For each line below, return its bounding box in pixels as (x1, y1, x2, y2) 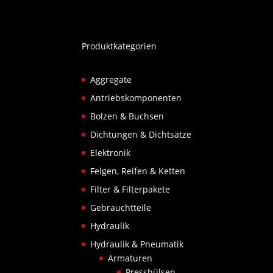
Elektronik (90, 147, 131, 159)
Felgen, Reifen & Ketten (90, 165, 186, 177)
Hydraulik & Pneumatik (90, 238, 184, 250)
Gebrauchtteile (90, 202, 152, 214)
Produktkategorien (82, 40, 157, 52)
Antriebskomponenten (90, 92, 182, 104)
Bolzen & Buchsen (90, 110, 165, 122)
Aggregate (90, 74, 132, 86)
